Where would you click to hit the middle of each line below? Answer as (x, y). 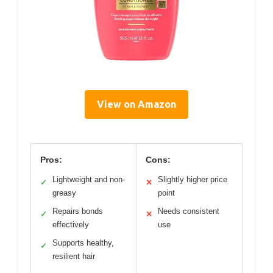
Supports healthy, (83, 243)
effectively (71, 225)
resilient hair (74, 257)
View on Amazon (136, 105)
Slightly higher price (193, 180)
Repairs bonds (78, 211)
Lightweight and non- (89, 180)
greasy (64, 193)
